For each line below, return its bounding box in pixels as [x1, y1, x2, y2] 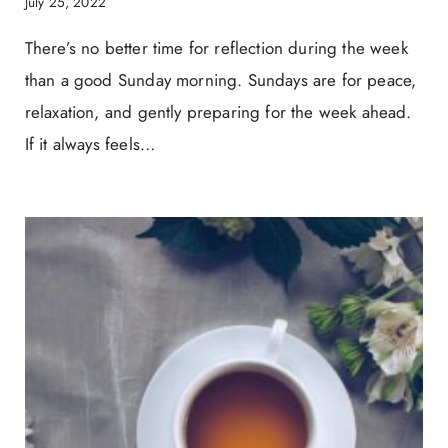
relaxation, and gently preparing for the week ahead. [24, 100, 412, 125]
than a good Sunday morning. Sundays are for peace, [24, 68, 417, 93]
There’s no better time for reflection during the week [24, 36, 408, 61]
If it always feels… [24, 132, 156, 157]
